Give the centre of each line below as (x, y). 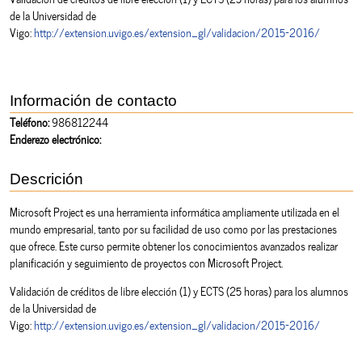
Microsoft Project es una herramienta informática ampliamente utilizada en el (174, 211)
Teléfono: (29, 121)
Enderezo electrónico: (55, 138)
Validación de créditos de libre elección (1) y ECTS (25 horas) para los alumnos (179, 290)
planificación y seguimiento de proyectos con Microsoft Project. (146, 262)
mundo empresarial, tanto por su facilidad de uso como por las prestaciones (173, 228)
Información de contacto (93, 100)
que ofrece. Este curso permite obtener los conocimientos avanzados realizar (173, 245)
